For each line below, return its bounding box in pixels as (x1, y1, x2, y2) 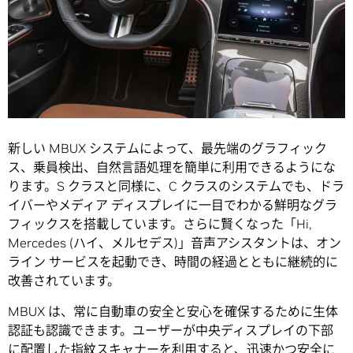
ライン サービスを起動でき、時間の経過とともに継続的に (8, 253, 338, 269)
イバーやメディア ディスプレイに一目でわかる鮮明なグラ (8, 196, 337, 213)
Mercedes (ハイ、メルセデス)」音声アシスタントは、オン (8, 234, 341, 251)
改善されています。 (8, 272, 120, 288)
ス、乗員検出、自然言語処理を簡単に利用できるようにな (8, 158, 336, 175)
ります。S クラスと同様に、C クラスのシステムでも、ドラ (8, 177, 344, 194)
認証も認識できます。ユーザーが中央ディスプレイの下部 (8, 321, 333, 338)
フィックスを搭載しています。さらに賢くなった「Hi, (8, 215, 311, 232)
